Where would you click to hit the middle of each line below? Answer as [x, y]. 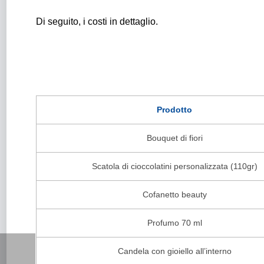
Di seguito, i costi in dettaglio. [97, 22]
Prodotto [174, 110]
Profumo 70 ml [174, 223]
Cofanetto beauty [174, 194]
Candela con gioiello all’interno [174, 251]
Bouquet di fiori [174, 138]
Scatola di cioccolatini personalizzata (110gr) [174, 166]
